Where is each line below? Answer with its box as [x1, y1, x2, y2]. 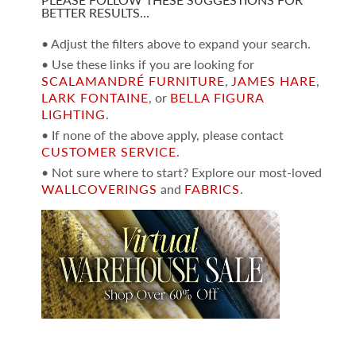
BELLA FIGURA [169, 87, 264, 106]
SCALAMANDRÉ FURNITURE [41, 71, 225, 90]
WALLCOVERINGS [41, 179, 157, 198]
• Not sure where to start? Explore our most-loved [41, 162, 322, 181]
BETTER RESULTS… [41, 2, 149, 21]
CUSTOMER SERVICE [41, 141, 176, 161]
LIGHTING [41, 104, 106, 123]
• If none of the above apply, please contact [41, 125, 284, 144]
